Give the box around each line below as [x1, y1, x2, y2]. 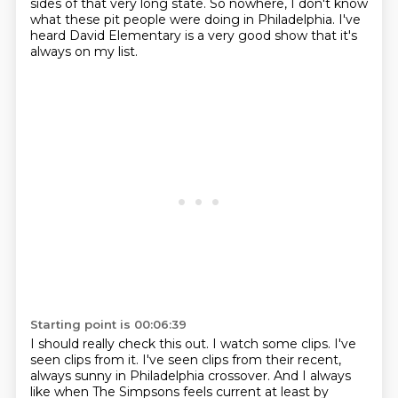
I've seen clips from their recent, [141, 352, 341, 368]
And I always [273, 368, 351, 384]
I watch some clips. [211, 336, 334, 352]
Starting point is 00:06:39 [29, 317, 187, 331]
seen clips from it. [29, 352, 142, 368]
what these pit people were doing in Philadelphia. [29, 12, 338, 28]
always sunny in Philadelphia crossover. [29, 368, 274, 384]
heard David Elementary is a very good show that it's [29, 28, 357, 44]
